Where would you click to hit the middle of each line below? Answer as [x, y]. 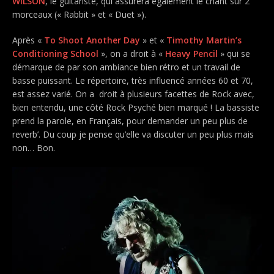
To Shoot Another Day [92, 40]
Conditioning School [55, 53]
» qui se [234, 53]
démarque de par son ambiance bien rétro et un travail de [126, 67]
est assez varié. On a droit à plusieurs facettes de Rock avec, [133, 94]
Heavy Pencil [191, 53]
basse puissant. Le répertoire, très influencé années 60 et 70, [133, 80]
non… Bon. [34, 147]
